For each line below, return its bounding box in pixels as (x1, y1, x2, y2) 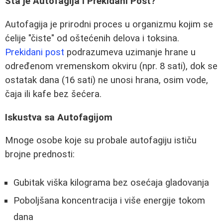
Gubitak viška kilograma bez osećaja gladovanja (13, 177, 209, 188)
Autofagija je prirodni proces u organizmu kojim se (5, 19, 213, 30)
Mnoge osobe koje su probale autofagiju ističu (5, 135, 197, 146)
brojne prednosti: (5, 149, 75, 160)
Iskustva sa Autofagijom (5, 111, 112, 123)
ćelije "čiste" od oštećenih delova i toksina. (5, 33, 179, 44)
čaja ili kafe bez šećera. (5, 89, 102, 100)
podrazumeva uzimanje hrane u (64, 47, 196, 58)
